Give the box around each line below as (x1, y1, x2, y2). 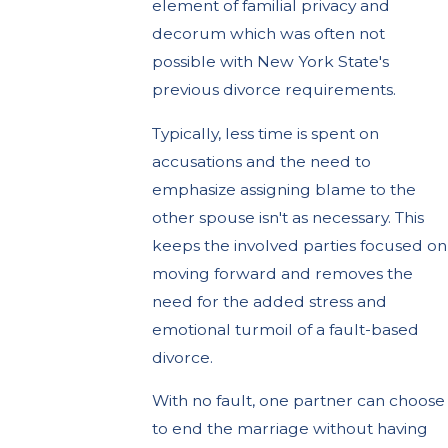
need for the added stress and (152, 291, 388, 311)
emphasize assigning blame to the (152, 179, 417, 199)
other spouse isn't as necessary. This (152, 207, 425, 227)
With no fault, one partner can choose (152, 391, 446, 411)
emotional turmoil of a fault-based (152, 319, 420, 339)
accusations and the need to (152, 151, 372, 171)
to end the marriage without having (152, 419, 429, 439)
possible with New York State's (152, 52, 390, 72)
